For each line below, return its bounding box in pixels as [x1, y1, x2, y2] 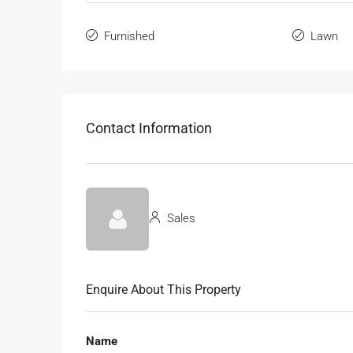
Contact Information [86, 120, 212, 137]
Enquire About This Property [86, 281, 241, 297]
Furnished [104, 28, 154, 43]
